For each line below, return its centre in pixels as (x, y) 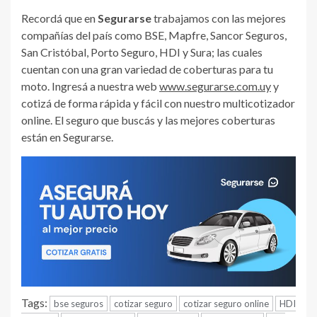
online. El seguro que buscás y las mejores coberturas (148, 120)
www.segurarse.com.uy (215, 86)
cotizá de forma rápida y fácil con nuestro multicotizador (158, 103)
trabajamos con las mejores (219, 18)
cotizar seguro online (226, 304)
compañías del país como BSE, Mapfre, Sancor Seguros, (154, 35)
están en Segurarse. (67, 137)
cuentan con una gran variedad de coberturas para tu (147, 69)
